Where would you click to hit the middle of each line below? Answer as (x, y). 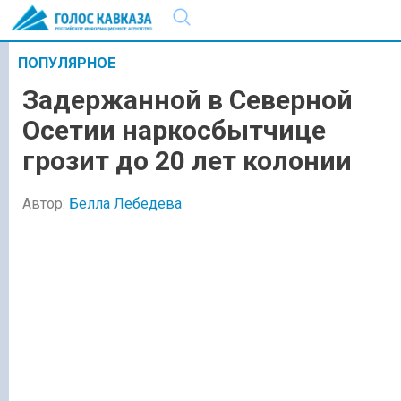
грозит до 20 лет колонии (187, 161)
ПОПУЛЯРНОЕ (67, 63)
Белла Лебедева (125, 203)
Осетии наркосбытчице (174, 131)
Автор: (46, 203)
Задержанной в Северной (188, 100)
